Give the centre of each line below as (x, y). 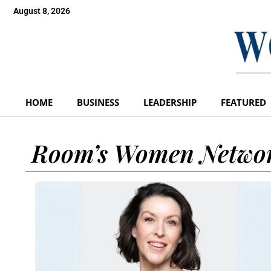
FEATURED (243, 102)
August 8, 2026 (42, 11)
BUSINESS (98, 102)
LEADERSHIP (170, 102)
